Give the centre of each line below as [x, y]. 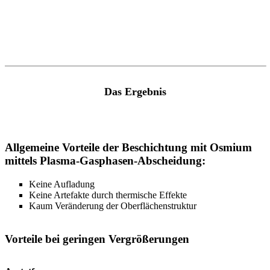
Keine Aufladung [62, 184]
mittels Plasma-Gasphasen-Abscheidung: [105, 161]
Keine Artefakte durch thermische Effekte [108, 195]
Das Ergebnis [135, 91]
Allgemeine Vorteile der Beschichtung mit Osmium [128, 148]
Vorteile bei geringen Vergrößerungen [97, 239]
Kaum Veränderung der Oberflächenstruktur [113, 206]
